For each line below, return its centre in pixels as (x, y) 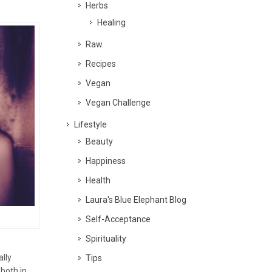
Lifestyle (90, 124)
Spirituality (106, 239)
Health (98, 180)
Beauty (99, 141)
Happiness (106, 161)
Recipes (101, 64)
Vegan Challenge (118, 103)
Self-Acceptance (118, 219)
